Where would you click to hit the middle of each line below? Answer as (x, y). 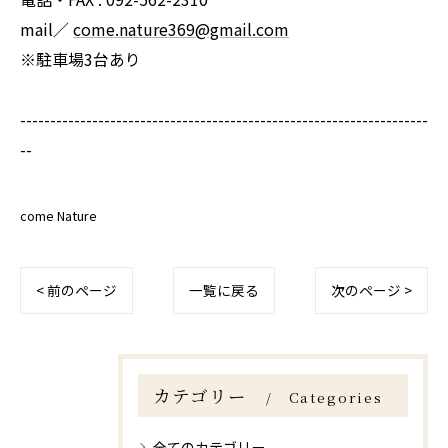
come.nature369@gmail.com (181, 29)
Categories (335, 397)
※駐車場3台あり (80, 59)
